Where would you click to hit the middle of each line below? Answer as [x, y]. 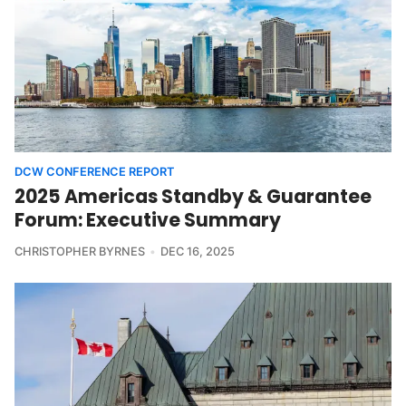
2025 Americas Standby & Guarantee [193, 197]
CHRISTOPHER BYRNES [80, 252]
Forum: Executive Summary [148, 220]
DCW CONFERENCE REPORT [94, 172]
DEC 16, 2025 [197, 252]
